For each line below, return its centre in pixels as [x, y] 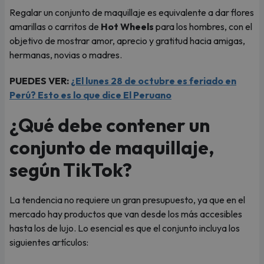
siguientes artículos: [49, 242]
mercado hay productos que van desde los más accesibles [126, 214]
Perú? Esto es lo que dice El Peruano [90, 95]
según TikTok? [72, 170]
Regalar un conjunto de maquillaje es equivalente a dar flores [132, 12]
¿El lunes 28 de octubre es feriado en [154, 81]
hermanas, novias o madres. [66, 55]
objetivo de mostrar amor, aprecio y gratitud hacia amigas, [127, 41]
